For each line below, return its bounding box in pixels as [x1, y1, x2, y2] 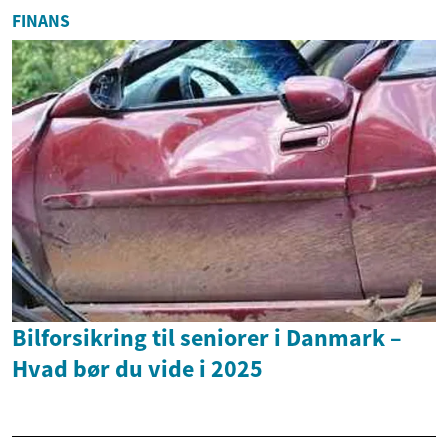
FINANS [12, 9, 70, 32]
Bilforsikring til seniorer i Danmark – [12, 322, 402, 354]
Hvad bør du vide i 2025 [12, 353, 263, 385]
